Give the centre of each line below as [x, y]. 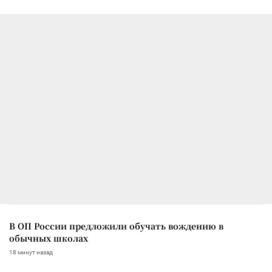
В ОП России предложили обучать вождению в [116, 226]
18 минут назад [31, 252]
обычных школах [49, 238]
